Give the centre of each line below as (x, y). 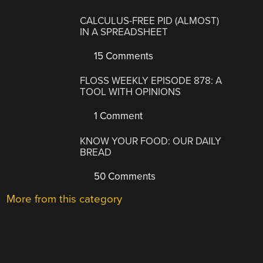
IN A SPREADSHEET (124, 32)
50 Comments (124, 176)
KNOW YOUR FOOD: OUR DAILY (151, 141)
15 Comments (123, 56)
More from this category (65, 199)
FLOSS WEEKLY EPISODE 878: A (151, 81)
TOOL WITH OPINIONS (131, 92)
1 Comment (117, 116)
